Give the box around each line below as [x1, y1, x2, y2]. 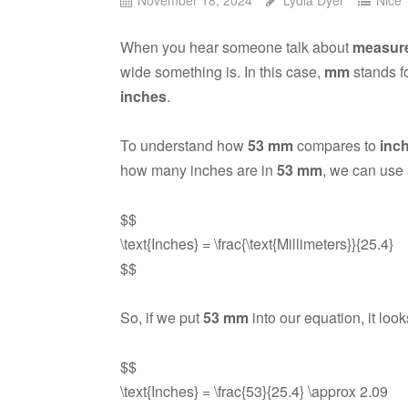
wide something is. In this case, [120, 60, 324, 82]
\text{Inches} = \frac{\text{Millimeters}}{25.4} [120, 232, 393, 254]
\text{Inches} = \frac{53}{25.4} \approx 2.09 [120, 380, 388, 402]
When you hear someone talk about [120, 36, 352, 57]
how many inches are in [120, 158, 277, 180]
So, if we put [120, 306, 203, 328]
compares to [293, 134, 380, 156]
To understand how [120, 134, 248, 156]
